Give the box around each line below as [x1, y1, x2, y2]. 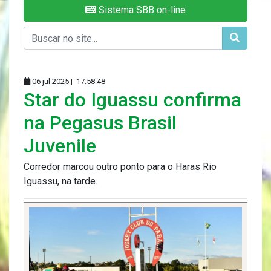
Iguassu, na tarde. [24, 175, 97, 188]
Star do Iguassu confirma [24, 88, 241, 112]
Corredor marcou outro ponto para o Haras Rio [24, 161, 217, 173]
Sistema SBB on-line [96, 4, 186, 16]
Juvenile [24, 134, 96, 158]
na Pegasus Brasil [24, 111, 177, 135]
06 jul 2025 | [30, 77, 74, 87]
